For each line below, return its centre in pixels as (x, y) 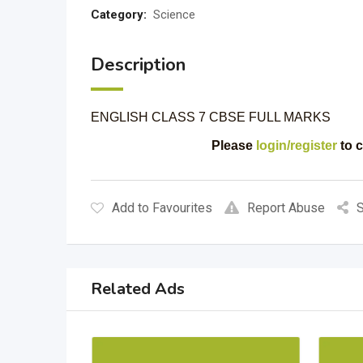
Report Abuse (286, 208)
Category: (119, 15)
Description (138, 65)
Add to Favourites (162, 208)
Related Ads (138, 289)
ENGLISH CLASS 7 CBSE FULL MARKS (211, 117)
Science (174, 15)
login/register (296, 145)
